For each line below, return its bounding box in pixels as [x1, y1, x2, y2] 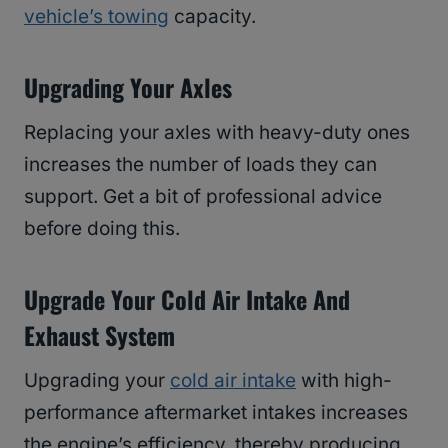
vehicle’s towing [24, 5, 169, 29]
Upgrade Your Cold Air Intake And [24, 281, 350, 318]
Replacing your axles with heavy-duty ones [24, 121, 410, 145]
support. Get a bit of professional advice [24, 185, 382, 209]
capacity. [169, 5, 256, 29]
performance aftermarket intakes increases [24, 401, 408, 425]
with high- [296, 369, 392, 393]
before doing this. [24, 217, 180, 241]
